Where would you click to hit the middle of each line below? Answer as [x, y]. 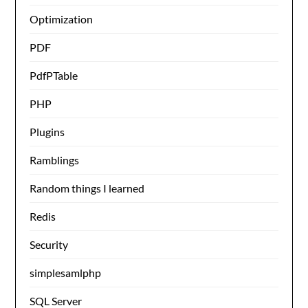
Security [49, 244]
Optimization [62, 19]
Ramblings [55, 160]
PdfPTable [54, 75]
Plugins [47, 132]
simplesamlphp [66, 273]
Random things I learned [87, 188]
